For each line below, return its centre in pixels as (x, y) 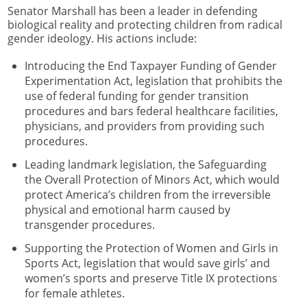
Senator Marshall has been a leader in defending (133, 11)
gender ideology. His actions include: (102, 38)
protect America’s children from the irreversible (147, 195)
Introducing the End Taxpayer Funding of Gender (150, 66)
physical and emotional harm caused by (127, 210)
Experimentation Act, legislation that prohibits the (153, 81)
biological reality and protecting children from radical (145, 24)
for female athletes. (74, 294)
